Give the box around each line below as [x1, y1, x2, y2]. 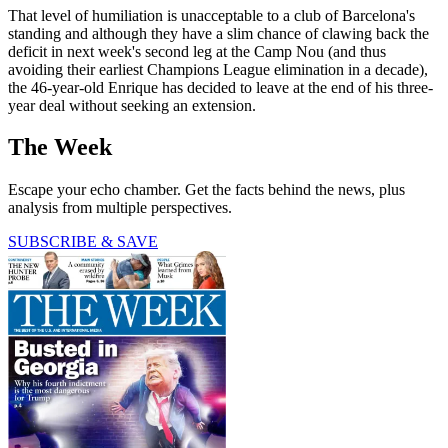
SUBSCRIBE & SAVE [8, 233, 158, 251]
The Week [8, 134, 112, 161]
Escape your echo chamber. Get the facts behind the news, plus [8, 181, 405, 199]
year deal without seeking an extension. [8, 96, 256, 114]
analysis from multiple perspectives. [8, 199, 232, 217]
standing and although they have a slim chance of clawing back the [8, 24, 429, 42]
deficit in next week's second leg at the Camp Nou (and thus [8, 42, 386, 60]
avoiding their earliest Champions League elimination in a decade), [8, 60, 428, 78]
